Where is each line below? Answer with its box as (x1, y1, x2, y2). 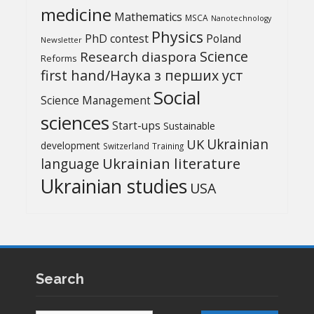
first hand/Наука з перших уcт (41, 65, 244, 85)
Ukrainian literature (102, 153, 241, 173)
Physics (151, 26, 204, 47)
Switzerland (103, 140, 150, 151)
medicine (41, 2, 112, 26)
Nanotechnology (211, 13, 272, 23)
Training (152, 140, 184, 151)
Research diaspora (80, 47, 198, 65)
